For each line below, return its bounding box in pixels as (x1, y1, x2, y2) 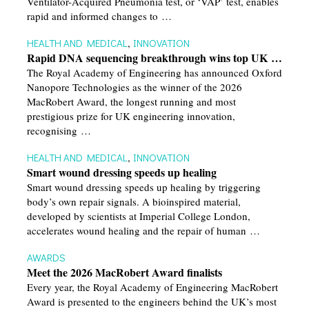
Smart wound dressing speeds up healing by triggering (26, 180, 261, 195)
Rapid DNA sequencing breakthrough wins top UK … (26, 50, 282, 66)
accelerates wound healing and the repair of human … (26, 223, 260, 238)
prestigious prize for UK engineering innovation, (26, 109, 235, 123)
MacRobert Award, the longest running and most (26, 94, 236, 109)
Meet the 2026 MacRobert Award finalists (26, 264, 222, 281)
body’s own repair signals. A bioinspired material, (26, 195, 241, 209)
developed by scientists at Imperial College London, (26, 209, 250, 223)
